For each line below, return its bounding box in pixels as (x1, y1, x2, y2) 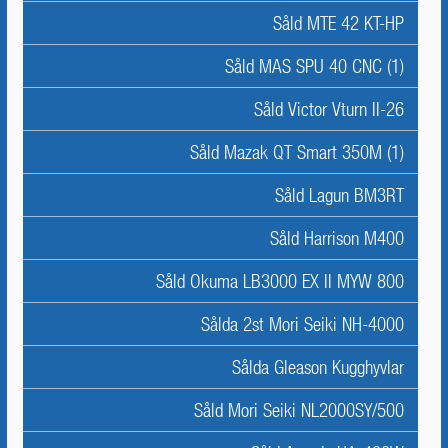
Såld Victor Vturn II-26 (254, 98, 404, 120)
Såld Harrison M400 (270, 227, 404, 249)
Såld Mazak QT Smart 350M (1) (190, 141, 404, 163)
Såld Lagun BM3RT (275, 184, 404, 206)
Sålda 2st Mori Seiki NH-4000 (201, 313, 404, 335)
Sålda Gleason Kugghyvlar (232, 356, 404, 378)
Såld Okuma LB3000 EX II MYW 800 (156, 270, 404, 292)
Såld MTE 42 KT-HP (273, 12, 404, 34)
